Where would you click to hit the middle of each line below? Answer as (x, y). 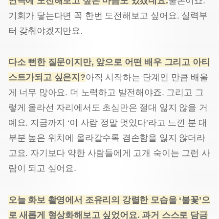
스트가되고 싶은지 (44, 77)
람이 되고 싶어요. (42, 168)
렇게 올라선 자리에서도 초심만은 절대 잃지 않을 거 (108, 108)
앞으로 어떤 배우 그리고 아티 (153, 62)
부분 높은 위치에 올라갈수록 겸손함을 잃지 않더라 (107, 138)
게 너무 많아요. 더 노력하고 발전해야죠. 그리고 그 (106, 93)
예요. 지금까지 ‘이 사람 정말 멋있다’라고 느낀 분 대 (108, 123)
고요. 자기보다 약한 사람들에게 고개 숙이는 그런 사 (109, 153)
